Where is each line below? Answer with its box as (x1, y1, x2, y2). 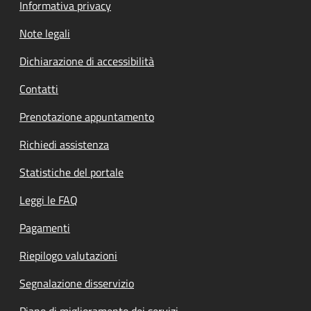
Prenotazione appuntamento (19, 108, 154, 125)
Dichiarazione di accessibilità (19, 52, 154, 69)
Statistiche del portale (19, 163, 124, 180)
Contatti (19, 80, 58, 97)
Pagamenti (19, 219, 70, 236)
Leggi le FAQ (19, 191, 78, 208)
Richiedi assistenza (19, 135, 109, 153)
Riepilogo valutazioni (19, 246, 117, 264)
